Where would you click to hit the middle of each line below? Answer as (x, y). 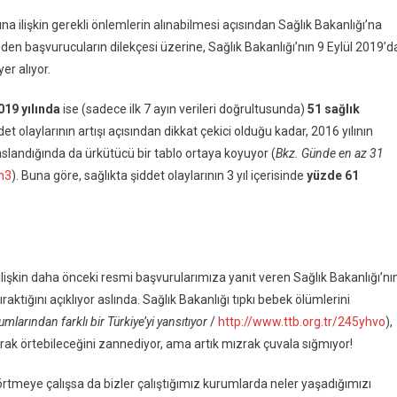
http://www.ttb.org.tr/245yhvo (302, 322)
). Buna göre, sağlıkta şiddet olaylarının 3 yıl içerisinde (159, 175)
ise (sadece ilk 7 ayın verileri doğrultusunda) (184, 109)
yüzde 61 (333, 175)
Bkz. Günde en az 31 (330, 153)
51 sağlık (334, 109)
